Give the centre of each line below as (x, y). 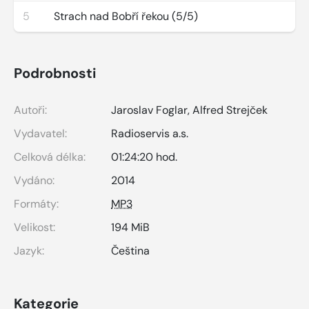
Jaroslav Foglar (149, 110)
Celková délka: (50, 157)
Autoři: (30, 110)
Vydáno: (34, 180)
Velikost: (34, 227)
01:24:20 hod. (144, 157)
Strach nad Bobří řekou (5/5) (126, 16)
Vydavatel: (40, 133)
